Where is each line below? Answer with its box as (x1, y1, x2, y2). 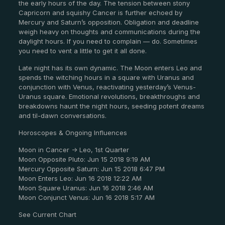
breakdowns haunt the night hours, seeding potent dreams (18, 102, 204, 110)
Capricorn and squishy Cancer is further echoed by (18, 9, 182, 17)
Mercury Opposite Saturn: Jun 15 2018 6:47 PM (18, 165, 165, 173)
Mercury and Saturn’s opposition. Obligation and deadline (18, 18, 199, 27)
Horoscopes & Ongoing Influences (18, 129, 127, 137)
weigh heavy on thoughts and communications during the (18, 28, 200, 36)
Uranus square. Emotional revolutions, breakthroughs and (18, 92, 200, 101)
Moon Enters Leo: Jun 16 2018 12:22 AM (18, 174, 142, 183)
